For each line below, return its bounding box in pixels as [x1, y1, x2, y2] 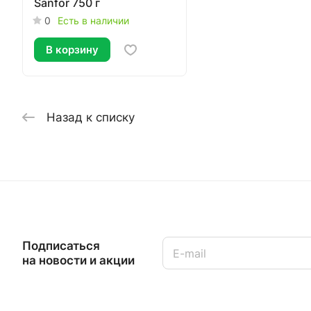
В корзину [46, 43, 99, 56]
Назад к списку [47, 110, 135, 124]
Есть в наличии [58, 15, 129, 26]
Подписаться [22, 238, 100, 253]
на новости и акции [22, 253, 135, 267]
